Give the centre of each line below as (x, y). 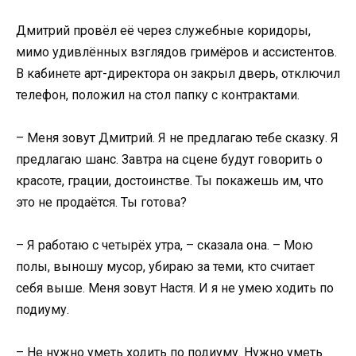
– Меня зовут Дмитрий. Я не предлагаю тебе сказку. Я (177, 137)
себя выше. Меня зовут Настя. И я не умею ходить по (175, 288)
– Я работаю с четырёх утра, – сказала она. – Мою (164, 245)
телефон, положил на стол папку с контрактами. (158, 95)
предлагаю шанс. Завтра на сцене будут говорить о (169, 159)
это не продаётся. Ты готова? (101, 202)
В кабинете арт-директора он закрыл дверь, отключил (178, 73)
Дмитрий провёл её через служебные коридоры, (163, 30)
